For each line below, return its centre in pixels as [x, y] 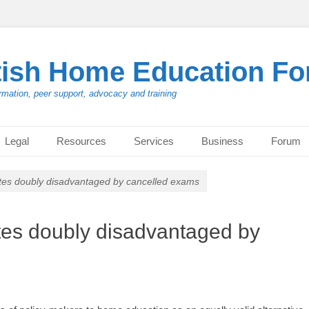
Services [154, 141]
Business [222, 141]
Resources [81, 141]
